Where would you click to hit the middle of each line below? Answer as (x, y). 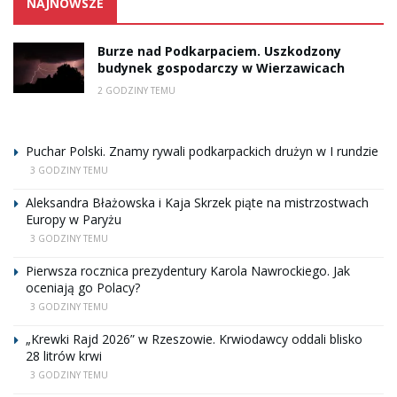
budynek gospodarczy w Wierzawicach (221, 67)
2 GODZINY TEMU (136, 90)
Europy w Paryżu (74, 219)
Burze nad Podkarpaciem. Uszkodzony (219, 51)
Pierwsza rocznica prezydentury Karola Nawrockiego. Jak (188, 270)
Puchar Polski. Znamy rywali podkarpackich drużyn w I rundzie (202, 151)
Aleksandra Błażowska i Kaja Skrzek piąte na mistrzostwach (197, 202)
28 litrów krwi (64, 355)
